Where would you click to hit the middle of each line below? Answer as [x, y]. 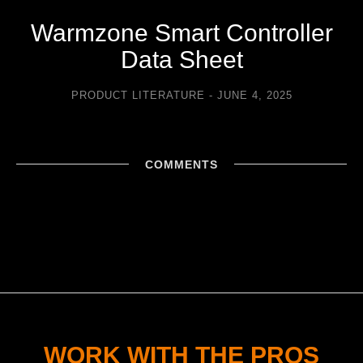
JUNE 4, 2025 [254, 95]
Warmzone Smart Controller [181, 32]
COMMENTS [181, 164]
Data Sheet [181, 59]
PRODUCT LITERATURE [138, 95]
